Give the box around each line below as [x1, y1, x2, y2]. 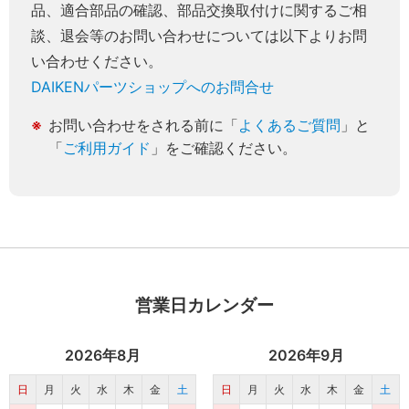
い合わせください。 [31, 51, 163, 70]
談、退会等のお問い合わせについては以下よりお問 [31, 26, 367, 45]
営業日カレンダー [135, 294, 274, 316]
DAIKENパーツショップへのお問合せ [31, 77, 274, 96]
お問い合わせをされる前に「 [48, 115, 239, 134]
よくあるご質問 [238, 115, 341, 134]
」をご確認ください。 [151, 138, 298, 157]
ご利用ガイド [63, 138, 152, 157]
